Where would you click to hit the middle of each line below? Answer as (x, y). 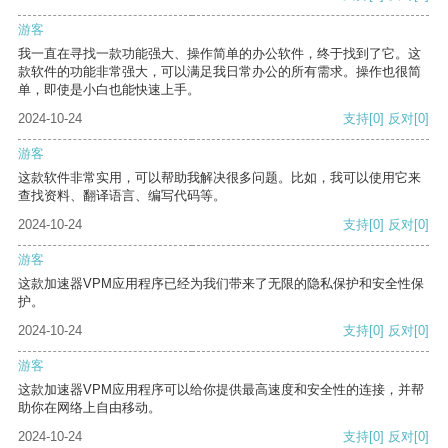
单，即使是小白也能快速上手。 (109, 90)
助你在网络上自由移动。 (89, 408)
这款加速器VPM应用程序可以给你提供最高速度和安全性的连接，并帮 (221, 390)
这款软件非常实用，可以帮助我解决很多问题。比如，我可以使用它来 (219, 178)
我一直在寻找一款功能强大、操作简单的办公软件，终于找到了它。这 (219, 54)
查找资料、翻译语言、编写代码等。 (122, 196)
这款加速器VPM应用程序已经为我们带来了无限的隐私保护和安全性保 (221, 284)
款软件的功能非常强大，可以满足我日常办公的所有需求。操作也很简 (219, 72)
